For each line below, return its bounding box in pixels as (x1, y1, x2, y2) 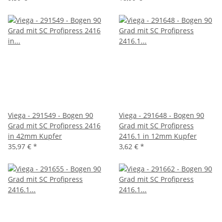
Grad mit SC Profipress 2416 (8, 120, 101, 130)
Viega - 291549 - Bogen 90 (8, 110, 93, 120)
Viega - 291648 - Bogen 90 (119, 110, 204, 120)
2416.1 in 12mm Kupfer (119, 131, 197, 141)
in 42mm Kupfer (8, 131, 62, 141)
